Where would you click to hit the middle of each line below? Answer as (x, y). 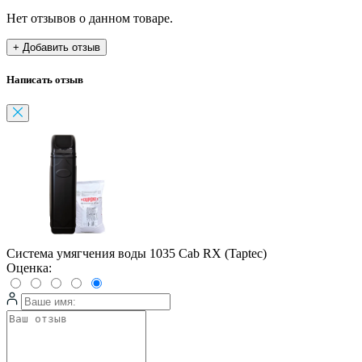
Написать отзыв (45, 80)
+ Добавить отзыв (57, 48)
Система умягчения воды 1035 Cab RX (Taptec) (137, 254)
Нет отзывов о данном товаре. (90, 19)
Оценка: (29, 268)
